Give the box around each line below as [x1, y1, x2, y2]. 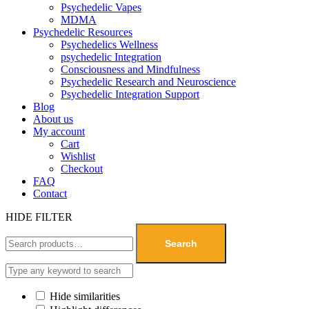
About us [33, 112, 73, 125]
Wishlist [61, 150, 95, 162]
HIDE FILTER [6, 210, 72, 223]
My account [33, 125, 85, 137]
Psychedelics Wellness [61, 38, 158, 50]
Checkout [61, 162, 103, 175]
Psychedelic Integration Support [61, 88, 199, 100]
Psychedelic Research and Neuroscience [61, 75, 236, 88]
